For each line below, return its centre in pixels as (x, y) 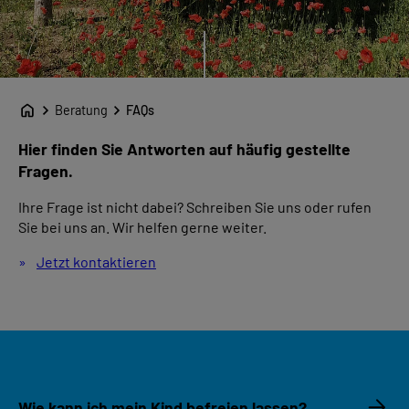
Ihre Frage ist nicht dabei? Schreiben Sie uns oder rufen (195, 207)
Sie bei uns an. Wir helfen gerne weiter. (142, 227)
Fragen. (46, 170)
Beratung (81, 110)
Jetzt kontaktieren (96, 262)
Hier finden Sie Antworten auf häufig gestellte (184, 148)
